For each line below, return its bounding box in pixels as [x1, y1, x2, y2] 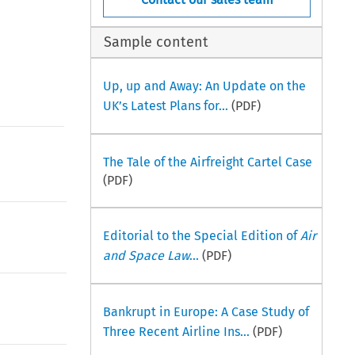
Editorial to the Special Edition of [102, 227, 300, 243]
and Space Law [102, 247, 189, 263]
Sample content [104, 33, 209, 52]
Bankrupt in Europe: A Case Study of [102, 303, 309, 319]
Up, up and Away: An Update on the [102, 78, 306, 94]
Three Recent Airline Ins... [102, 323, 250, 339]
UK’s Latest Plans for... [102, 97, 228, 113]
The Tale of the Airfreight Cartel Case [102, 154, 312, 170]
